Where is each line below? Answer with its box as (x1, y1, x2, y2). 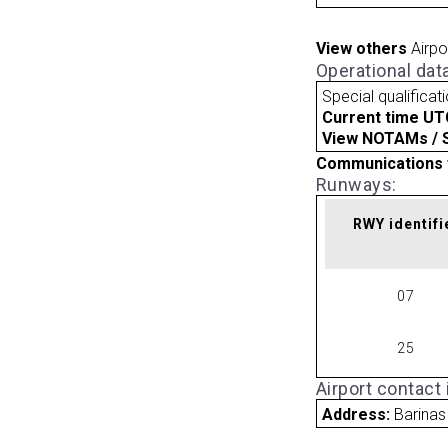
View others (315, 39, 407, 59)
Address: (322, 404, 395, 424)
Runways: (315, 173, 397, 195)
